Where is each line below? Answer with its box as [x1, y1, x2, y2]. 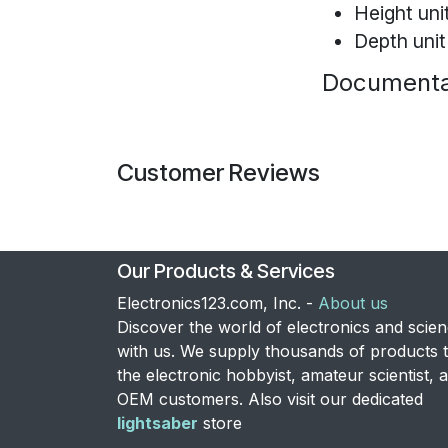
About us [318, 293, 388, 314]
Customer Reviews [117, 158, 320, 188]
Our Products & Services [117, 259, 335, 284]
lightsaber [117, 413, 198, 434]
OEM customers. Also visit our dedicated [117, 389, 423, 410]
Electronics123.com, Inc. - [117, 293, 318, 314]
